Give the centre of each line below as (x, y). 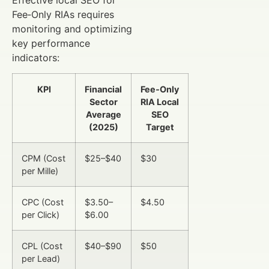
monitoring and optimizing (72, 29)
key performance (51, 44)
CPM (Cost (44, 159)
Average (103, 115)
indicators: (36, 58)
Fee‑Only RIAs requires (63, 15)
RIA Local (160, 102)
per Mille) (40, 171)
